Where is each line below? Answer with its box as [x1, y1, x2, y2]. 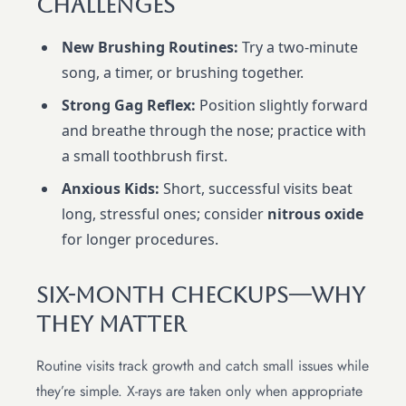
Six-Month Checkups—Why [36, 283, 365, 309]
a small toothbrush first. [62, 146, 227, 167]
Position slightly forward [196, 95, 368, 116]
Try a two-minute [238, 37, 358, 58]
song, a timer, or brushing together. [62, 63, 304, 83]
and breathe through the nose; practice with [62, 121, 366, 141]
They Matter [36, 312, 186, 338]
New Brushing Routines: [62, 37, 238, 58]
